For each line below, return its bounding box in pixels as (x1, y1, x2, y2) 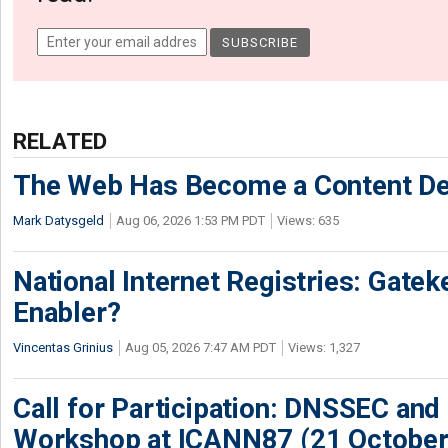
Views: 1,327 (288, 339, 360, 355)
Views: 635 (277, 212, 339, 228)
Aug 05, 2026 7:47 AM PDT (125, 339, 276, 355)
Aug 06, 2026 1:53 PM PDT (116, 212, 265, 228)
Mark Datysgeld (13, 212, 104, 228)
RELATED (13, 127, 108, 154)
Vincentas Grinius (13, 339, 113, 355)
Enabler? (13, 295, 121, 329)
